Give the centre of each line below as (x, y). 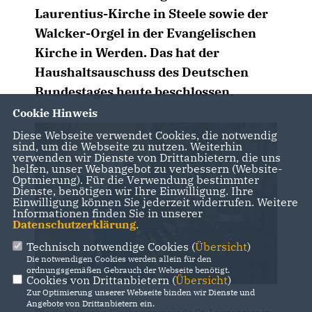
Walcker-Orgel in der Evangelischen (146, 33)
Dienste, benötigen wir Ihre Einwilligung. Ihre (133, 190)
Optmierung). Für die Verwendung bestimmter (135, 179)
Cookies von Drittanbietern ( (101, 280)
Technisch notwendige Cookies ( (110, 246)
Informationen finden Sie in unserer (107, 213)
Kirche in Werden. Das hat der (127, 53)
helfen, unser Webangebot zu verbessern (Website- (147, 168)
